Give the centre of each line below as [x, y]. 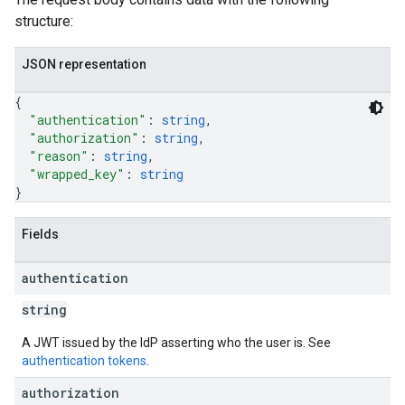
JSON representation [84, 64]
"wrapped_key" [77, 174]
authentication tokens [84, 361]
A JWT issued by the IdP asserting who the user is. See [176, 343]
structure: [44, 21]
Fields [40, 234]
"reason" [59, 156]
